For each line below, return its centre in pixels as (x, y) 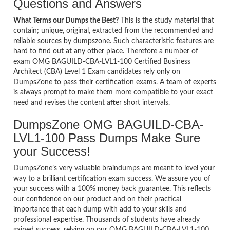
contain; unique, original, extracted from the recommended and (113, 31)
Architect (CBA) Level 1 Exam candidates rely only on (97, 72)
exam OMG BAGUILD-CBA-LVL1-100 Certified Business (102, 61)
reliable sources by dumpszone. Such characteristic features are (113, 41)
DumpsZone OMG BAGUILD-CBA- (109, 124)
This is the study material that (166, 20)
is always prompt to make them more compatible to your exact (113, 92)
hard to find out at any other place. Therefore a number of (106, 51)
